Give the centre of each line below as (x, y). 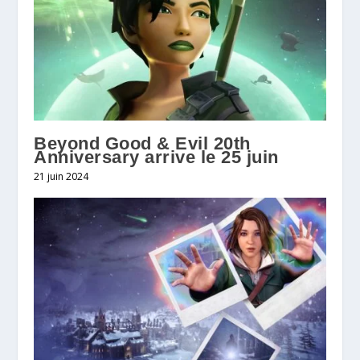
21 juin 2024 (61, 176)
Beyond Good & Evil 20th (142, 143)
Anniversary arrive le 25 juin (156, 157)
